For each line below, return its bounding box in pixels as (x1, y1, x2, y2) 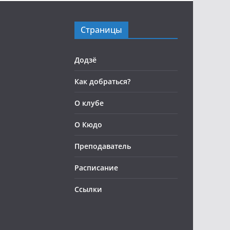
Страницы (81, 24, 122, 35)
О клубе (74, 98, 104, 108)
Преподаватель (74, 141, 131, 151)
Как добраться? (74, 76, 130, 86)
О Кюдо (74, 120, 102, 129)
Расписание (74, 163, 118, 172)
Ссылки (74, 184, 102, 194)
